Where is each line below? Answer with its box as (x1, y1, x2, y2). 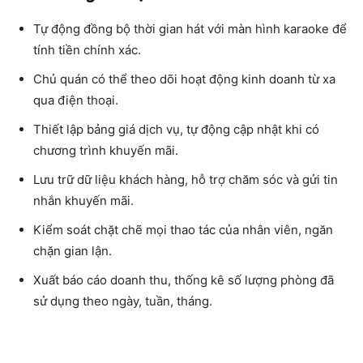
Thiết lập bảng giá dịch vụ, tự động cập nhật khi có (33, 121, 319, 137)
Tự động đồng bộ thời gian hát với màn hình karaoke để (33, 20, 347, 36)
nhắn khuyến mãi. (33, 192, 134, 208)
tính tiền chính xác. (33, 41, 141, 58)
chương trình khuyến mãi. (33, 142, 178, 158)
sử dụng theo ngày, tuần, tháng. (33, 293, 212, 309)
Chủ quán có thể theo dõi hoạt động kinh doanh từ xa (33, 70, 335, 87)
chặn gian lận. (33, 242, 112, 258)
